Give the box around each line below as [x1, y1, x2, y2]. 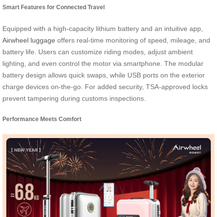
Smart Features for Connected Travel [2, 4, 105, 11]
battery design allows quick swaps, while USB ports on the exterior [2, 71, 205, 79]
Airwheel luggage [2, 36, 55, 44]
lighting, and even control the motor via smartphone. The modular [2, 59, 203, 67]
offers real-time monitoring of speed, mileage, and [55, 36, 210, 44]
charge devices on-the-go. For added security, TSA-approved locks [2, 82, 208, 91]
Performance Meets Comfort [2, 116, 81, 123]
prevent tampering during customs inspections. [2, 94, 146, 102]
